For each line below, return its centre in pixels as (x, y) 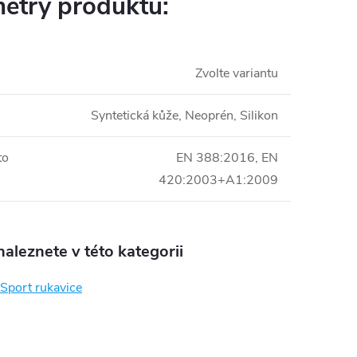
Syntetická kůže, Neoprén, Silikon (184, 116)
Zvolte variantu (237, 74)
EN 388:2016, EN (227, 158)
